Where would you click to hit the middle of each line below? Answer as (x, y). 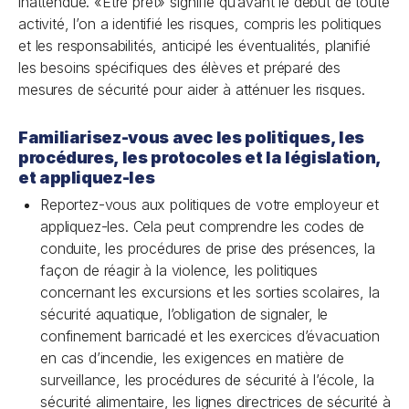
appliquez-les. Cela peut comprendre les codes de (203, 226)
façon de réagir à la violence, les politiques (179, 270)
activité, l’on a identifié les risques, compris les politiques (200, 24)
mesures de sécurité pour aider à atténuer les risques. (192, 89)
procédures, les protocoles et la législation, (199, 157)
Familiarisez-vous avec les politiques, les (191, 137)
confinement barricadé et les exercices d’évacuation (210, 336)
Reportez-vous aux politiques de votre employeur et (210, 204)
